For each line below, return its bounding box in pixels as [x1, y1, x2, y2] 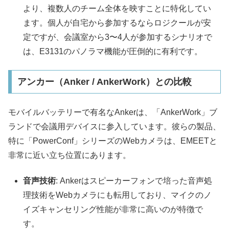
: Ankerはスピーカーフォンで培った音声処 [56, 176, 213, 186]
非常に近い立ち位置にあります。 [8, 150, 131, 159]
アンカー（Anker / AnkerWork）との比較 [17, 77, 192, 87]
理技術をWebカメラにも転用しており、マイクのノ [23, 191, 212, 200]
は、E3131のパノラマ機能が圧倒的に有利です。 [23, 47, 203, 56]
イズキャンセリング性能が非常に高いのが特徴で [23, 205, 203, 214]
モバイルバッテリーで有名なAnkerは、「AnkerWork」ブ [8, 107, 217, 117]
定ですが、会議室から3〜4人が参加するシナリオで [23, 33, 213, 42]
